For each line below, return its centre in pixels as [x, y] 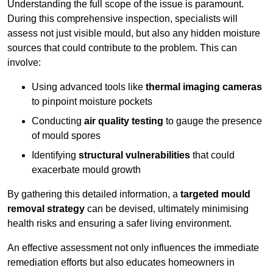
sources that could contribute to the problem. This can [122, 48]
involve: [24, 63]
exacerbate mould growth [86, 170]
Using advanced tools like [89, 87]
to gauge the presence [213, 121]
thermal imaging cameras [204, 87]
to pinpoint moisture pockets [92, 102]
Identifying [55, 155]
